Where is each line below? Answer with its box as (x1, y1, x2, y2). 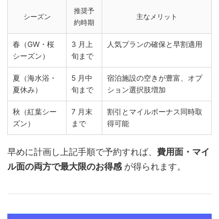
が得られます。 (122, 161, 186, 172)
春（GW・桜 (13, 40, 54, 49)
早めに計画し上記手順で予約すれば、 (7, 147, 157, 157)
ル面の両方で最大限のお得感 (7, 161, 122, 172)
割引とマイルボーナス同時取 (107, 107, 202, 117)
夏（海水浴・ (13, 73, 57, 83)
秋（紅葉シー (13, 107, 57, 117)
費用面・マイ (157, 147, 210, 157)
